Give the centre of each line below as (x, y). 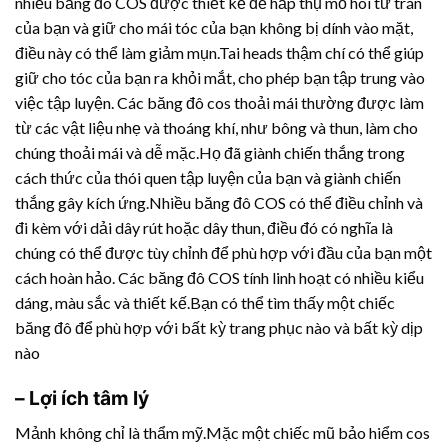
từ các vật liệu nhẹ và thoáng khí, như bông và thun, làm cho (216, 128)
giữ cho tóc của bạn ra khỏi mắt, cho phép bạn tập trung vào (220, 78)
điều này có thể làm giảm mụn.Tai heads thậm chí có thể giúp (219, 53)
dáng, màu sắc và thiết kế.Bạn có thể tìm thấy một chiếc (205, 303)
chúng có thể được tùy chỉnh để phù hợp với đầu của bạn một (223, 253)
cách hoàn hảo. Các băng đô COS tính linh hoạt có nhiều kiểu (219, 278)
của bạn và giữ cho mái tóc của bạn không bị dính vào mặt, (214, 28)
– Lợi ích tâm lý (82, 398)
